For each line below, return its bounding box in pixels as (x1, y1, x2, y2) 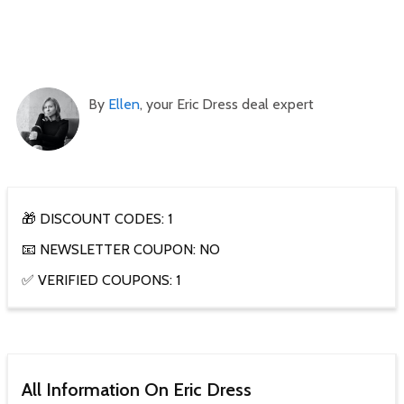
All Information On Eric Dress (22, 379, 252, 401)
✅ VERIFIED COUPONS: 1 (22, 271, 180, 289)
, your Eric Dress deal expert (140, 96, 314, 114)
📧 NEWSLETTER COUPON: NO (22, 241, 220, 259)
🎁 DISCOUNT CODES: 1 (22, 210, 172, 228)
